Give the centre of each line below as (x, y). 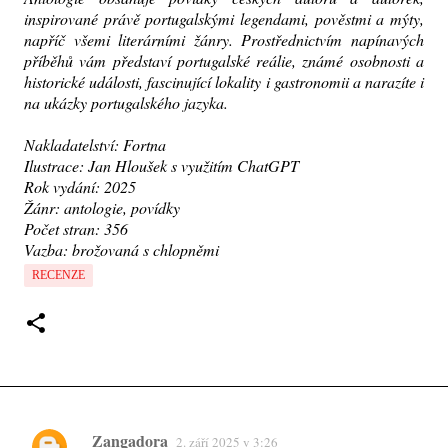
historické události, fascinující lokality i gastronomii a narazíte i (224, 82)
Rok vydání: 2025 (80, 187)
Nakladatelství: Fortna (95, 145)
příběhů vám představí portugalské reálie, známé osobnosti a (224, 61)
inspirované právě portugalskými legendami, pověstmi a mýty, (224, 19)
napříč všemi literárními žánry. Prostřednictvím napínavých (224, 40)
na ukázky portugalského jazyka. (126, 103)
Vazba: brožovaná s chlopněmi (121, 250)
